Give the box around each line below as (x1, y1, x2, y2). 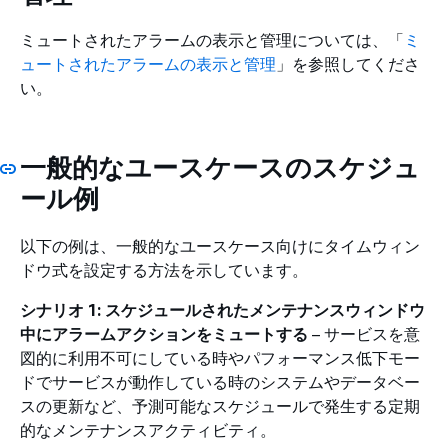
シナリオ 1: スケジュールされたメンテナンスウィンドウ (20, 299, 425, 320)
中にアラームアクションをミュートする (20, 323, 308, 344)
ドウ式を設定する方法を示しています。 (20, 259, 308, 280)
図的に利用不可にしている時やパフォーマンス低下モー (20, 347, 420, 368)
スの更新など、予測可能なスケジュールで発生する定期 (20, 395, 420, 416)
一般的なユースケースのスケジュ (20, 152, 420, 183)
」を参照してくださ (276, 54, 420, 74)
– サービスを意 (308, 323, 420, 344)
